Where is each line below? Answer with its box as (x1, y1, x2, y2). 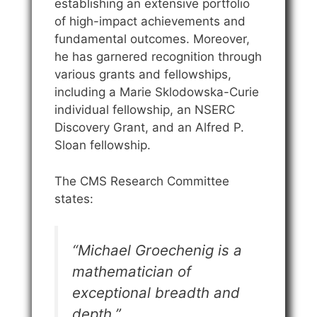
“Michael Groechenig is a (72, 241, 242, 260)
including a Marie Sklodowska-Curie (54, 85, 259, 100)
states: (54, 191, 93, 206)
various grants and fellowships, (54, 67, 231, 82)
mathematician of (72, 263, 191, 281)
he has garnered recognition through (54, 50, 262, 64)
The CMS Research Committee (54, 173, 229, 188)
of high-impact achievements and (54, 14, 246, 29)
